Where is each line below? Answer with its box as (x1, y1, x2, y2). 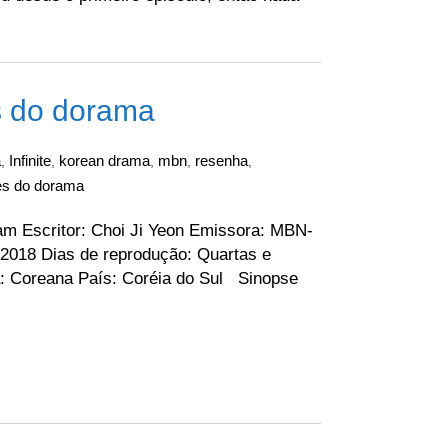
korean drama (59, 152, 150, 169)
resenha (195, 152, 248, 169)
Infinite (9, 152, 51, 169)
